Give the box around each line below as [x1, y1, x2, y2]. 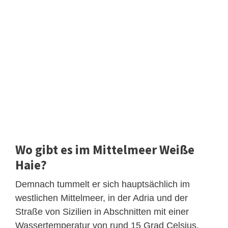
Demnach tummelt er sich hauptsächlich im [15, 179, 190, 189]
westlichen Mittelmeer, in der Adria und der [15, 192, 188, 203]
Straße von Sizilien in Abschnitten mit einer [15, 206, 189, 217]
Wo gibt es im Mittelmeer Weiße [15, 141, 194, 158]
